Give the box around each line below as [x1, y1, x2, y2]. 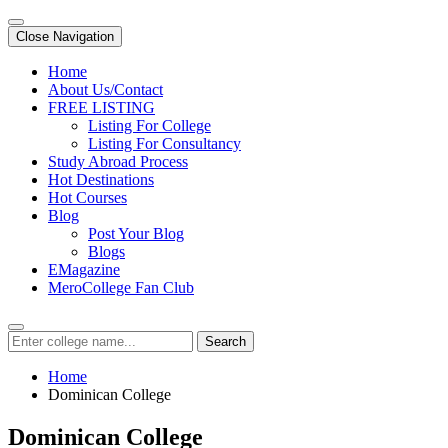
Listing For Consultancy [88, 135, 241, 152]
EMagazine [48, 261, 120, 278]
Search [205, 334, 246, 349]
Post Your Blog [88, 225, 184, 242]
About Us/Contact [48, 81, 163, 98]
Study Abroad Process [48, 153, 188, 170]
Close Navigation [16, 29, 114, 44]
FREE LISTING [48, 99, 155, 116]
